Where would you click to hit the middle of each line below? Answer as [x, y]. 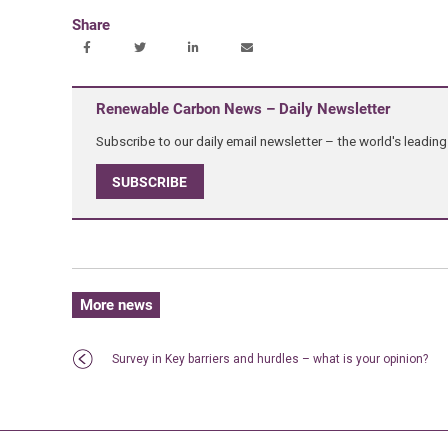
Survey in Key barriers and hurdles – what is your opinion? [269, 359]
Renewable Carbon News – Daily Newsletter [242, 108]
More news [116, 305]
